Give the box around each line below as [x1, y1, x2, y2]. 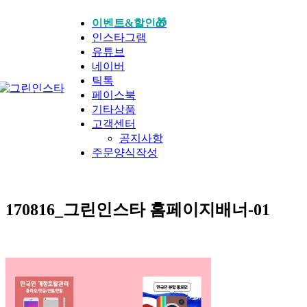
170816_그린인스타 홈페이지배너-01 [5, 201, 270, 219]
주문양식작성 [92, 147, 158, 158]
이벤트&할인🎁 [92, 17, 167, 29]
